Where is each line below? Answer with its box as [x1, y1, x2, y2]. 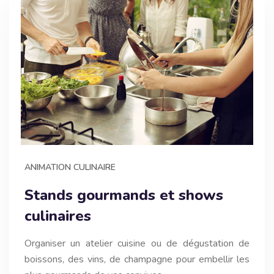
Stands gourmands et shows [24, 185, 223, 205]
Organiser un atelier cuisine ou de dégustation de [24, 236, 250, 250]
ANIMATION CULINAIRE [24, 161, 116, 173]
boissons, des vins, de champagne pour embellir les [24, 252, 250, 266]
